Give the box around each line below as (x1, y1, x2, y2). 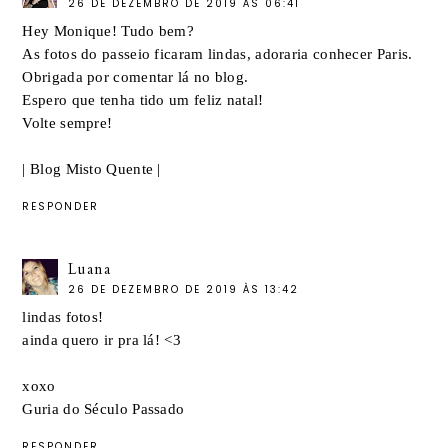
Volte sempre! (22, 115, 113, 132)
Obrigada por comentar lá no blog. (22, 69, 249, 86)
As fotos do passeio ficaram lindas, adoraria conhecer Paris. (22, 46, 413, 63)
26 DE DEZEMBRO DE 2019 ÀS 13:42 (68, 281, 300, 297)
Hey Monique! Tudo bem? (22, 23, 195, 40)
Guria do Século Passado (22, 400, 185, 417)
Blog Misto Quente (30, 161, 154, 178)
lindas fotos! (22, 308, 104, 325)
